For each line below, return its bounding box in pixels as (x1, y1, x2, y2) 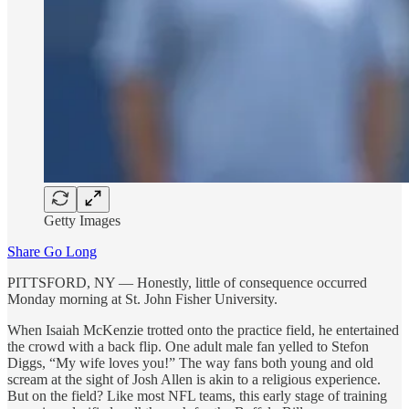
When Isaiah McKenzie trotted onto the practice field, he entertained (7, 321, 399, 338)
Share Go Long (7, 243, 97, 259)
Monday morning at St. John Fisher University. (7, 290, 278, 307)
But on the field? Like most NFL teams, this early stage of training (7, 387, 387, 404)
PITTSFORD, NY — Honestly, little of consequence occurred (7, 274, 367, 290)
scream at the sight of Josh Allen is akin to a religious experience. (7, 371, 381, 387)
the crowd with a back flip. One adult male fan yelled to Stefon (7, 338, 369, 354)
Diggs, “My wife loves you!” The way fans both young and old (7, 354, 373, 371)
